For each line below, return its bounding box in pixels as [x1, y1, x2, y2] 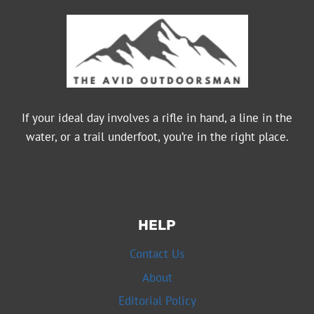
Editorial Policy [118, 293, 196, 309]
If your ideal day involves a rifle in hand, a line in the [22, 109, 292, 125]
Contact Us [130, 246, 184, 262]
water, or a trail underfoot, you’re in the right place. [25, 128, 289, 144]
